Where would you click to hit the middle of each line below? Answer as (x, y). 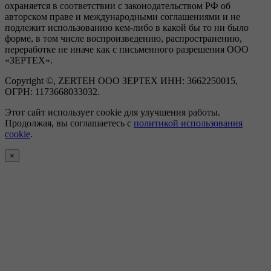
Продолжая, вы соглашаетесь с (69, 123)
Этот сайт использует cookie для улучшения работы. (113, 113)
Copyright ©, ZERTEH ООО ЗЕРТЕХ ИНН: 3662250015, (121, 81)
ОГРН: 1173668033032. (52, 92)
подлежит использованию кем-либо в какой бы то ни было (127, 28)
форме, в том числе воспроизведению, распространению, (123, 39)
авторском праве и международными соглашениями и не (122, 17)
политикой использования (188, 123)
